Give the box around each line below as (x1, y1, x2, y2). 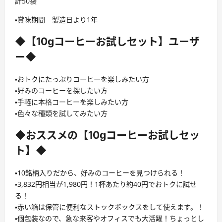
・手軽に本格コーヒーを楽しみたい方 (15, 97, 128, 107)
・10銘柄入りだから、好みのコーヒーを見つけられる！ (15, 167, 185, 177)
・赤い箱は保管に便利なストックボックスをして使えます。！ (15, 202, 204, 212)
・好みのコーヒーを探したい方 (15, 85, 108, 95)
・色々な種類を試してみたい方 (15, 108, 108, 118)
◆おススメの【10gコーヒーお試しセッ (15, 129, 200, 142)
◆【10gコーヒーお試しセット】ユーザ (15, 35, 200, 48)
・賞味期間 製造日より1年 (15, 15, 98, 25)
